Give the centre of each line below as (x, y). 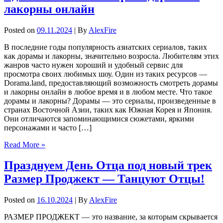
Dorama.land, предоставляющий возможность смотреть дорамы (111, 83)
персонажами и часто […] (48, 127)
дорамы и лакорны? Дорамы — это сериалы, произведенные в (110, 101)
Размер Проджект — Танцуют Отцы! (104, 179)
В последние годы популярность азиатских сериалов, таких (106, 47)
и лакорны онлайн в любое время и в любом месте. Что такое (108, 92)
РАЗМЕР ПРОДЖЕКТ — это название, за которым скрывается (111, 217)
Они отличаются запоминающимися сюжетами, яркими (99, 118)
